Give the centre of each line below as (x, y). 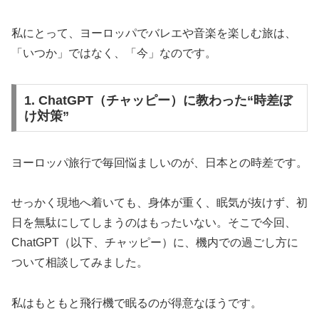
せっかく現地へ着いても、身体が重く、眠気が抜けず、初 (159, 203)
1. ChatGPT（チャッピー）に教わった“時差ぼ (158, 100)
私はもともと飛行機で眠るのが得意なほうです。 (137, 303)
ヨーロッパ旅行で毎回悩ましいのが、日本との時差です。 (159, 162)
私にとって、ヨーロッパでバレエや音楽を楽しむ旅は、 (154, 33)
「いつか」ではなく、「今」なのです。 (114, 53)
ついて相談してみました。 (80, 263)
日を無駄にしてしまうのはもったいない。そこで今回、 (154, 223)
